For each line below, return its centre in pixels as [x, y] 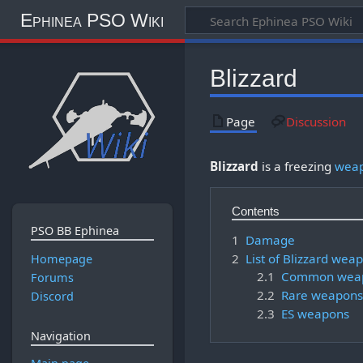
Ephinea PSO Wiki [92, 20]
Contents [256, 211]
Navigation [60, 335]
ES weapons [315, 313]
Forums [52, 277]
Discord [52, 297]
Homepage [61, 258]
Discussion [316, 121]
